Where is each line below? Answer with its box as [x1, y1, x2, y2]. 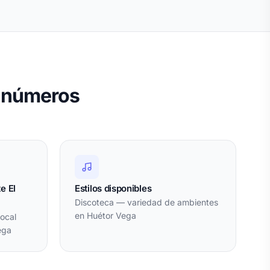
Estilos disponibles [75, 182, 152, 194]
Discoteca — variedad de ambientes [75, 196, 218, 207]
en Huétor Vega [75, 210, 136, 221]
